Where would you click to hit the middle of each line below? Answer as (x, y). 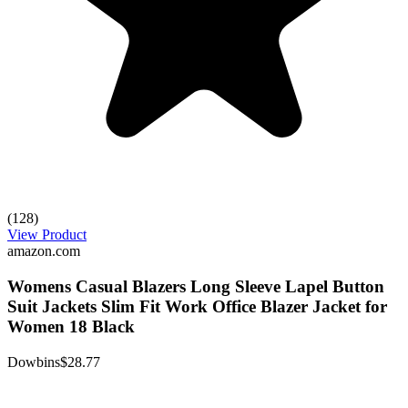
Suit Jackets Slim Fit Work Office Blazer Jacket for (197, 307)
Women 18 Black (71, 327)
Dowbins (34, 362)
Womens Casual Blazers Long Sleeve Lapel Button (196, 287)
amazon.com (44, 251)
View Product (47, 235)
